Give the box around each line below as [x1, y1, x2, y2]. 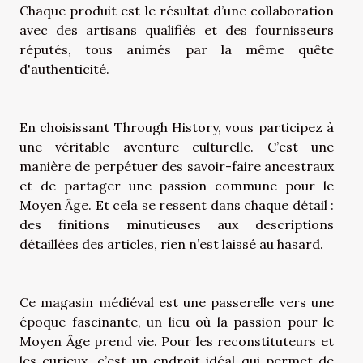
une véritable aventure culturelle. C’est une [19, 138, 334, 155]
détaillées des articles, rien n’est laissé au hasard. [19, 235, 327, 252]
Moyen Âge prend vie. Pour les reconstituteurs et [19, 332, 334, 349]
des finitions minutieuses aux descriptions [19, 216, 334, 233]
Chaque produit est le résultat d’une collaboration [19, 2, 334, 19]
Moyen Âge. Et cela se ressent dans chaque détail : [19, 196, 334, 213]
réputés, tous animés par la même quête [19, 41, 334, 58]
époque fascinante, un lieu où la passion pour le [19, 313, 334, 330]
